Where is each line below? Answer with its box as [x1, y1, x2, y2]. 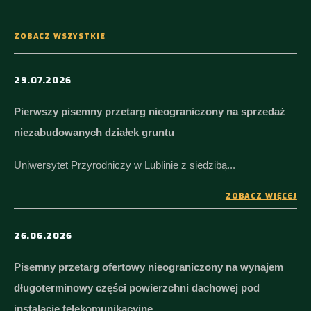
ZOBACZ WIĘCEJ [225, 191, 297, 201]
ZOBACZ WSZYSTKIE [14, 31, 106, 42]
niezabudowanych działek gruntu [14, 126, 174, 138]
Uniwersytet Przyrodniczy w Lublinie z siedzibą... [14, 159, 235, 171]
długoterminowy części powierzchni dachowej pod [14, 282, 260, 294]
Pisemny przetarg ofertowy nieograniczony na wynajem [14, 261, 283, 273]
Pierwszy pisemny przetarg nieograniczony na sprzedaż [14, 106, 285, 117]
